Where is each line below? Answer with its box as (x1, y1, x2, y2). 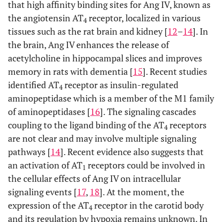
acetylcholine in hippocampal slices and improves (8, 52, 202, 64)
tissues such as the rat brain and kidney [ (8, 25, 167, 37)
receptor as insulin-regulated (62, 79, 178, 91)
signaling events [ (8, 186, 77, 198)
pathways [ (8, 146, 51, 158)
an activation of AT (8, 159, 82, 171)
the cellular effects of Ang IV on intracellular (8, 172, 181, 184)
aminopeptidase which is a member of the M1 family (8, 92, 214, 104)
